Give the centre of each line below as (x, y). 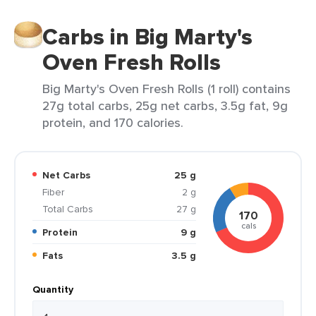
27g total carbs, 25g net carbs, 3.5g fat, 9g (165, 105)
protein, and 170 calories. (113, 122)
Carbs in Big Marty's (147, 37)
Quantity (53, 289)
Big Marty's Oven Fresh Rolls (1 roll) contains (166, 89)
